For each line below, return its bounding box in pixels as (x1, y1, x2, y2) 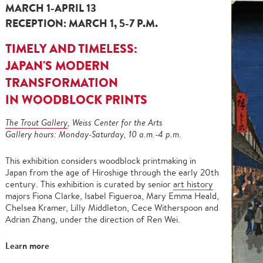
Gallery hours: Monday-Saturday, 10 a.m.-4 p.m (5, 129, 179, 140)
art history (173, 178, 213, 190)
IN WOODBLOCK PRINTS (5, 91, 147, 108)
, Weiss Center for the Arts (68, 117, 163, 128)
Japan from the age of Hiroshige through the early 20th (5, 167, 219, 178)
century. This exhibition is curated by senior (5, 178, 173, 190)
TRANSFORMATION (5, 74, 118, 91)
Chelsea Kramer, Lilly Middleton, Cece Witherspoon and (5, 202, 218, 213)
